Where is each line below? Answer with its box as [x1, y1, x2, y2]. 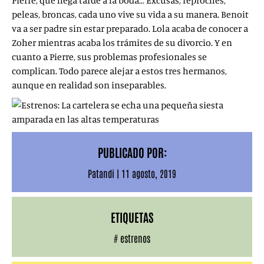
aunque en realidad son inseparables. [12, 79, 166, 91]
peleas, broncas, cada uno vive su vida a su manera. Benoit [12, 8, 249, 20]
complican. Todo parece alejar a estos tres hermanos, [12, 65, 227, 77]
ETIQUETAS [110, 209, 154, 225]
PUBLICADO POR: [97, 144, 167, 160]
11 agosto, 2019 [121, 167, 176, 179]
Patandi [88, 167, 114, 179]
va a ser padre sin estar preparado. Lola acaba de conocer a [12, 22, 248, 34]
